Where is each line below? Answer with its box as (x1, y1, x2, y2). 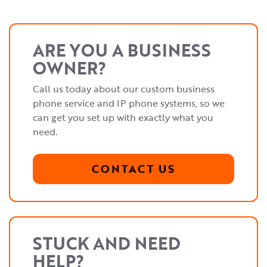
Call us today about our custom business (33, 82, 215, 96)
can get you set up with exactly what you (33, 110, 213, 125)
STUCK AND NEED (33, 231, 181, 256)
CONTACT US (91, 161, 176, 176)
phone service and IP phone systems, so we (33, 96, 225, 110)
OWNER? (33, 55, 106, 80)
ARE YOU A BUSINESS (33, 38, 211, 63)
